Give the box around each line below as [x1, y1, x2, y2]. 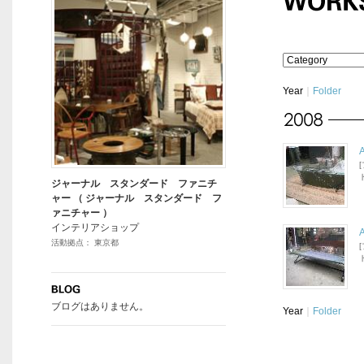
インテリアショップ [51, 222, 139, 233]
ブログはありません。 [51, 301, 149, 312]
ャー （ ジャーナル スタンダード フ [51, 193, 222, 204]
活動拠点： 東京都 [51, 238, 119, 247]
